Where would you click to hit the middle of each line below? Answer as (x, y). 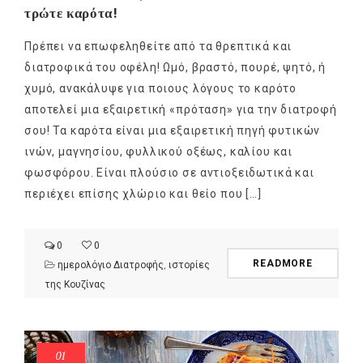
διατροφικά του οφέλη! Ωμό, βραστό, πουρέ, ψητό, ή (175, 68)
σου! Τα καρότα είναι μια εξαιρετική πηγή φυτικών (173, 131)
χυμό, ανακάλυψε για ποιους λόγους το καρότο (161, 89)
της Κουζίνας (75, 285)
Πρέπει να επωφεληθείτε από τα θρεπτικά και (158, 47)
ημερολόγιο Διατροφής (111, 265)
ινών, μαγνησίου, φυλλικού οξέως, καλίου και (159, 152)
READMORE (283, 264)
